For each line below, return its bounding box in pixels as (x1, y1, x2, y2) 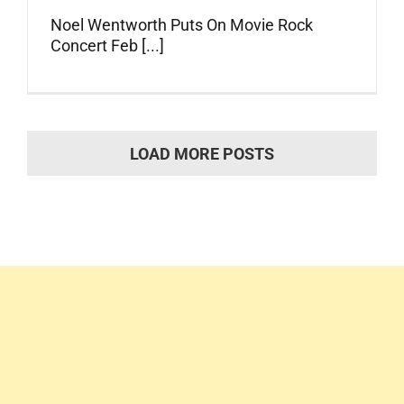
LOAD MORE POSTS (130, 144, 274, 164)
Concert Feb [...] (50, 36, 164, 56)
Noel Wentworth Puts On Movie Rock (50, 15, 313, 35)
